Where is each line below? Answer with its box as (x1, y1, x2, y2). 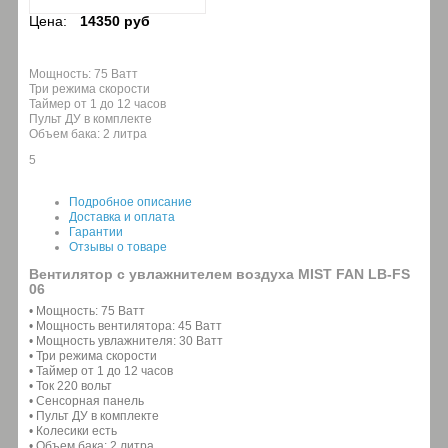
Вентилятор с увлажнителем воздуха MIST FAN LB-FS (29, 265, 410, 282)
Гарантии (69, 224, 123, 239)
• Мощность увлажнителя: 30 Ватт (29, 333, 223, 348)
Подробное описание (69, 194, 192, 209)
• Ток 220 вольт (29, 378, 112, 393)
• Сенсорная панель (29, 393, 144, 408)
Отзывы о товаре (69, 239, 167, 254)
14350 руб (80, 12, 150, 29)
